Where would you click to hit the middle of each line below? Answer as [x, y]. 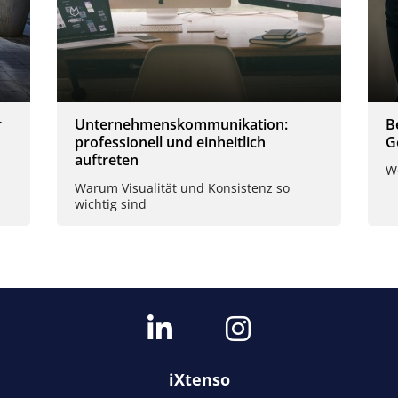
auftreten [107, 160]
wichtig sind [111, 203]
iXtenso [199, 379]
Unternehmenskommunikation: [181, 125]
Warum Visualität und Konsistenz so [182, 187]
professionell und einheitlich [170, 143]
